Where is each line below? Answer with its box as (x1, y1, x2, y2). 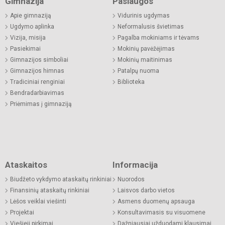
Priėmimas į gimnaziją (10, 100, 72, 107)
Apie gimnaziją (10, 12, 51, 19)
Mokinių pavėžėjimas (118, 45, 175, 52)
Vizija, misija (10, 34, 46, 41)
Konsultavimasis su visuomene (118, 208, 205, 216)
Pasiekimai (10, 45, 41, 52)
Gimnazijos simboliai (10, 56, 68, 63)
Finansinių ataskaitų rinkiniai (10, 186, 89, 194)
